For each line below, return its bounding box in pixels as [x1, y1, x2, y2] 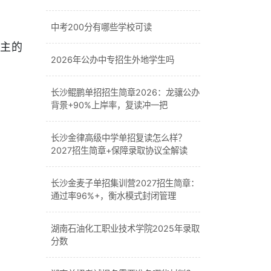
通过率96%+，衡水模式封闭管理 [51, 191, 176, 201]
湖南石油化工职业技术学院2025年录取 [51, 223, 200, 233]
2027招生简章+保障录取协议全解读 [51, 145, 188, 155]
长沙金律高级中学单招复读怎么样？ [51, 132, 186, 143]
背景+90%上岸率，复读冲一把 [51, 100, 168, 110]
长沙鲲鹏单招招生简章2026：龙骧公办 [51, 87, 200, 97]
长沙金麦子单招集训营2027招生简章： [51, 178, 199, 188]
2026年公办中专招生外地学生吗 [51, 54, 174, 65]
